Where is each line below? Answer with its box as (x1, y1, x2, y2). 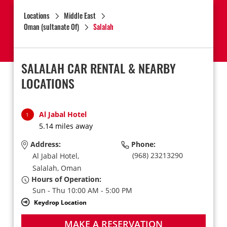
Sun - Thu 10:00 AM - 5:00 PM (32, 185, 132, 195)
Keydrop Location (33, 198, 87, 206)
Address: (28, 139, 61, 149)
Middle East (63, 10, 96, 21)
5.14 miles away (39, 121, 93, 131)
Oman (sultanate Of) (23, 21, 79, 32)
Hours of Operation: (29, 174, 101, 184)
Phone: (129, 139, 156, 149)
